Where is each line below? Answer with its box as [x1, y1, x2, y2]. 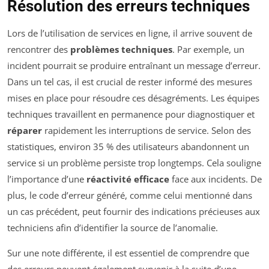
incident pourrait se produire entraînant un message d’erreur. [7, 59, 261, 71]
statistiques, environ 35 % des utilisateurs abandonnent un [7, 140, 249, 153]
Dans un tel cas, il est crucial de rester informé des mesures [7, 75, 252, 88]
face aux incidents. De [169, 172, 262, 185]
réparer [7, 124, 42, 136]
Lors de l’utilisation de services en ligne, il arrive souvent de [7, 26, 252, 39]
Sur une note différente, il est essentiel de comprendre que [7, 246, 249, 259]
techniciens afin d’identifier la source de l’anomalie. [7, 221, 218, 234]
